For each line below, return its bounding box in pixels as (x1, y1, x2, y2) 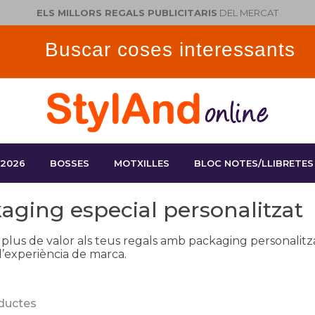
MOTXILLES (114, 157, 170, 169)
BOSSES (50, 157, 90, 169)
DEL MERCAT (217, 7, 278, 18)
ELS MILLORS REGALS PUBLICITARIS (37, 7, 217, 18)
